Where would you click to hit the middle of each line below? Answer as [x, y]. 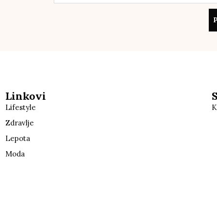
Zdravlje [19, 123]
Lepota [17, 138]
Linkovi [25, 96]
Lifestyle [20, 107]
